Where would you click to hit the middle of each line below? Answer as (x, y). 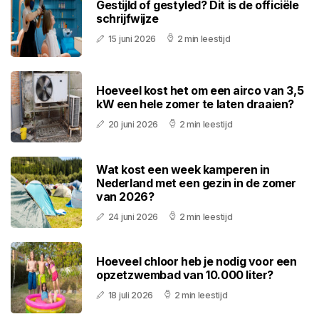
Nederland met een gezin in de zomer (197, 183)
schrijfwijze (127, 19)
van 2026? (125, 196)
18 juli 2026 (131, 296)
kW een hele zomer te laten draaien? (195, 104)
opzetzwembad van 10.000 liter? (185, 275)
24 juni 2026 (133, 216)
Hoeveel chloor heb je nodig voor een (197, 262)
